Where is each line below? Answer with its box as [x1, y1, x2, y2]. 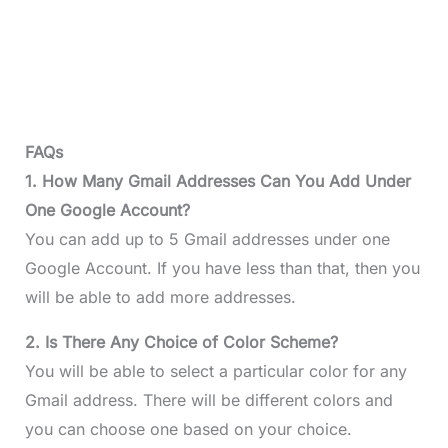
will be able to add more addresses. [24, 286, 296, 307]
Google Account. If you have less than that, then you [24, 257, 420, 278]
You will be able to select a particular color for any [24, 360, 407, 381]
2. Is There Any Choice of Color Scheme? [24, 331, 338, 352]
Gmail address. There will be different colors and [24, 389, 393, 410]
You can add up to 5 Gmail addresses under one [24, 228, 390, 249]
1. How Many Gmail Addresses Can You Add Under [24, 170, 411, 191]
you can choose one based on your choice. [24, 418, 352, 439]
